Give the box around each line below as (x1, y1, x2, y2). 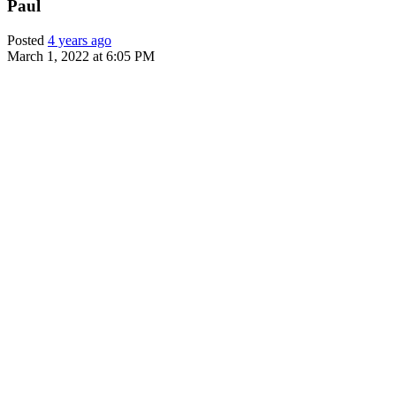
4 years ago (48, 33, 111, 49)
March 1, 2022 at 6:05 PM (7, 49, 155, 65)
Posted (7, 33, 48, 49)
